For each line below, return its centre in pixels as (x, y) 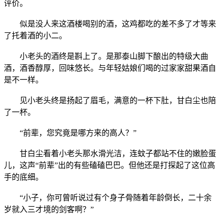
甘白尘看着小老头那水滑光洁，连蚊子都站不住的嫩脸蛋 (110, 153)
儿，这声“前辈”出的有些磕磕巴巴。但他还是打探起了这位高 (110, 165)
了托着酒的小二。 (35, 35)
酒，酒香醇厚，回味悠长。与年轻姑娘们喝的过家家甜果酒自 (110, 68)
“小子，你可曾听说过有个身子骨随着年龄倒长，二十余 (108, 197)
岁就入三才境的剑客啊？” (49, 209)
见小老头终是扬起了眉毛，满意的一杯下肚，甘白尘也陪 (110, 100)
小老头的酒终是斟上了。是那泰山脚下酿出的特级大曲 (106, 56)
